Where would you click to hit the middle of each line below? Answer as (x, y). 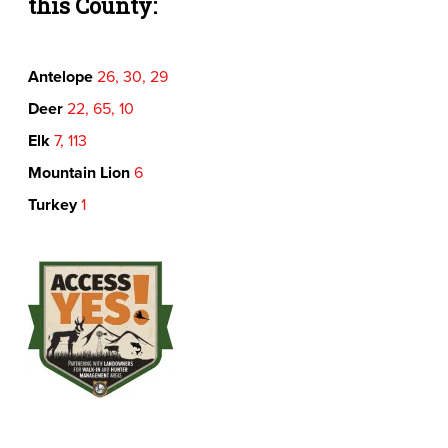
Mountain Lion (78, 172)
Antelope (60, 76)
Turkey (52, 204)
